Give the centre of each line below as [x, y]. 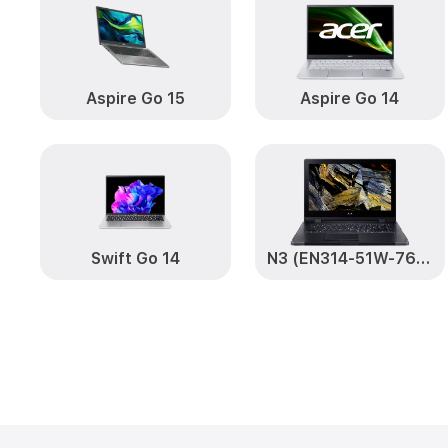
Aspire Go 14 [350, 98]
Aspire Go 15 [135, 98]
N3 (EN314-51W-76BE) [422, 258]
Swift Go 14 [135, 258]
